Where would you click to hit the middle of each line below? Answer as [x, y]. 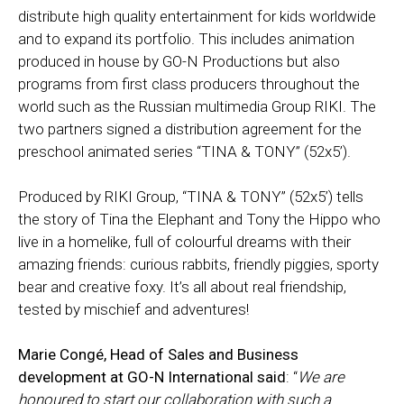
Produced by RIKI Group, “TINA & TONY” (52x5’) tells [191, 197]
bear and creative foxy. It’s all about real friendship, [182, 287]
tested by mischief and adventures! [137, 309]
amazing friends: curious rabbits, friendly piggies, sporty [198, 264]
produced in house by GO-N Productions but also [179, 61]
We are [321, 377]
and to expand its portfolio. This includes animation [186, 39]
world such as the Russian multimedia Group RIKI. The [197, 106]
